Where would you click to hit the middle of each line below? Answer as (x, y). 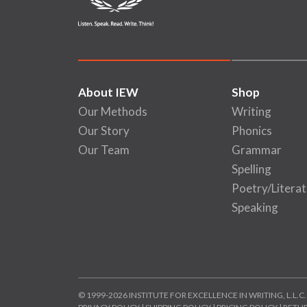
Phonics (251, 131)
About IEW (108, 93)
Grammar (256, 150)
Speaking (255, 208)
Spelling (251, 169)
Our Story (104, 131)
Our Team (104, 150)
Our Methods (113, 112)
